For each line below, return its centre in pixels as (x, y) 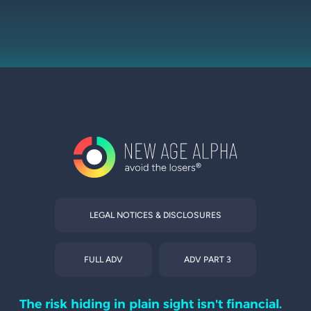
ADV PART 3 (208, 260)
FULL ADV (103, 260)
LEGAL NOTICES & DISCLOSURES (155, 215)
